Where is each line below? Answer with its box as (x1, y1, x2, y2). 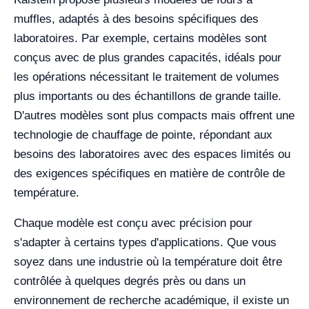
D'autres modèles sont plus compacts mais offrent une (14, 109, 295, 123)
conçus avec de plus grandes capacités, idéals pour (14, 51, 281, 65)
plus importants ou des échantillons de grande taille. (14, 90, 281, 103)
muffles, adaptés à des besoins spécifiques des (14, 12, 259, 26)
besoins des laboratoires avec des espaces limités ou (14, 148, 290, 161)
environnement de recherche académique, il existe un (14, 294, 289, 308)
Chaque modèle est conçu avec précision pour (14, 217, 252, 230)
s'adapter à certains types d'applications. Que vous (14, 236, 277, 250)
